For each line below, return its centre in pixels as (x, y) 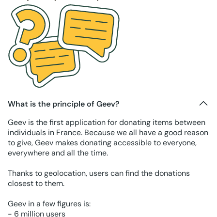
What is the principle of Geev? (64, 104)
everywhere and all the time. (58, 153)
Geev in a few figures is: (49, 204)
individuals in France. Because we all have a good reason (108, 133)
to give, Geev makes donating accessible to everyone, (102, 143)
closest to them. (36, 184)
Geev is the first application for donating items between (107, 123)
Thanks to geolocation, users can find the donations (99, 173)
